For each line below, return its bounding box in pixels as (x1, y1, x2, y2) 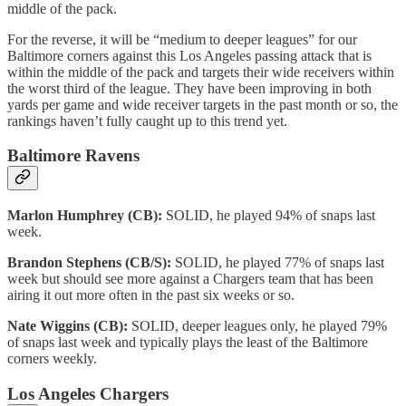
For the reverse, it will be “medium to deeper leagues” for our (7, 31, 357, 47)
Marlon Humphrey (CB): (7, 208, 166, 224)
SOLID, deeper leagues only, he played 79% (131, 318, 387, 334)
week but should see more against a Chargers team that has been (7, 271, 373, 287)
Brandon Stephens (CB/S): (7, 255, 175, 271)
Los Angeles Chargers (7, 383, 169, 403)
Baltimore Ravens (7, 146, 140, 166)
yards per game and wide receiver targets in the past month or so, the (7, 96, 398, 112)
